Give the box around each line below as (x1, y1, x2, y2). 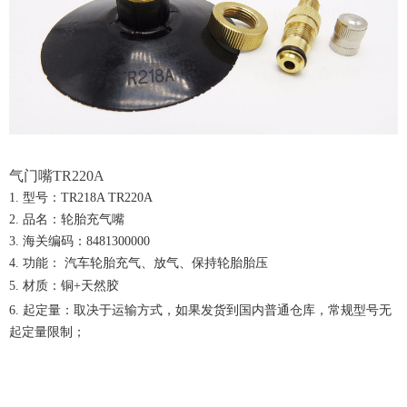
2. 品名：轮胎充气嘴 (9, 213, 124, 227)
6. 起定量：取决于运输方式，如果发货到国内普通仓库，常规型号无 (9, 303, 392, 318)
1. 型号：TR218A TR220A (9, 191, 153, 205)
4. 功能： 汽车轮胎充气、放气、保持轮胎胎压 (9, 256, 268, 271)
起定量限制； (9, 325, 85, 340)
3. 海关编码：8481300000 (9, 234, 150, 249)
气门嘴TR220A (9, 168, 104, 184)
